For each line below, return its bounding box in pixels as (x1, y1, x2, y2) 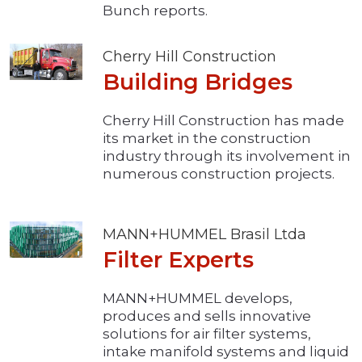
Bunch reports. (103, 2, 208, 19)
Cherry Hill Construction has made (103, 112, 344, 129)
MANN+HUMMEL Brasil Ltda (103, 225, 306, 244)
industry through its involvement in (103, 148, 351, 165)
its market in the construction (103, 130, 311, 147)
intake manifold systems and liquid (103, 343, 349, 360)
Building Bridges (103, 69, 293, 96)
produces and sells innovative (103, 308, 311, 325)
